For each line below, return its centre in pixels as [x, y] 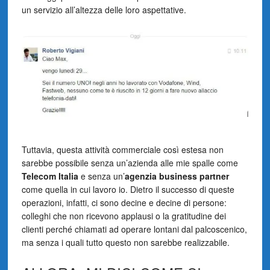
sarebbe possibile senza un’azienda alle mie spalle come [130, 163]
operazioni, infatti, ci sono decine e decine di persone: [124, 203]
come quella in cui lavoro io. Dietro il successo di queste [128, 190]
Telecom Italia [50, 176]
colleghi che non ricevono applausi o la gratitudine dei [124, 216]
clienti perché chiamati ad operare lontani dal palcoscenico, [134, 229]
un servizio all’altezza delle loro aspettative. [104, 10]
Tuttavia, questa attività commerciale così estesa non [122, 150]
